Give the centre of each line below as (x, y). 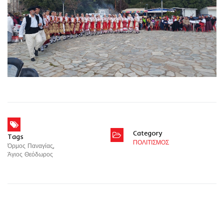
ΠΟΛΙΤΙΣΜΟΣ (151, 142)
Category (147, 133)
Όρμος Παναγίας (30, 145)
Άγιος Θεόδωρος (30, 154)
